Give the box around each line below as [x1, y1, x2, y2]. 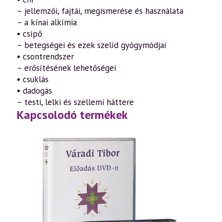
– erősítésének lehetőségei [17, 62, 116, 73]
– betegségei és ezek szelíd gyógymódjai [17, 40, 166, 51]
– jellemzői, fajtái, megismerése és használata [17, 5, 183, 16]
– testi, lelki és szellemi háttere [17, 97, 134, 108]
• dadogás [17, 85, 52, 96]
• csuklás [17, 74, 49, 85]
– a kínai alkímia [17, 17, 77, 28]
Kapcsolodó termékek [17, 107, 128, 122]
